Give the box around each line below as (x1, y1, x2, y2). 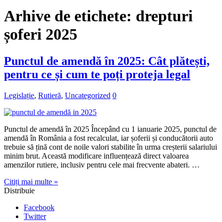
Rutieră (38, 91, 61, 100)
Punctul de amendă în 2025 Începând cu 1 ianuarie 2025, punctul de (4, 124, 217, 133)
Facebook (24, 203, 55, 212)
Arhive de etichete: (4, 7, 136, 25)
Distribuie (4, 186, 35, 195)
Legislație (4, 91, 34, 100)
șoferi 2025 (4, 25, 77, 44)
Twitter (24, 212, 46, 221)
